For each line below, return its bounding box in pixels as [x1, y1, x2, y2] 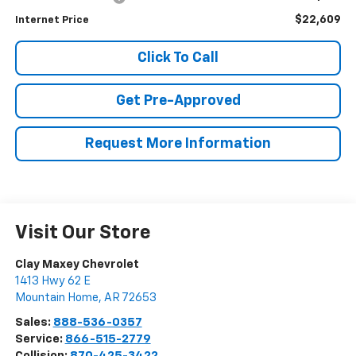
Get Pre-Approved [115, 94, 241, 109]
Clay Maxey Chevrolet [14, 258, 139, 271]
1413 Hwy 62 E [14, 275, 91, 288]
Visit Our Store [14, 223, 151, 243]
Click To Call [137, 51, 219, 66]
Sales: [14, 316, 53, 329]
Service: [14, 333, 65, 346]
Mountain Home [14, 292, 99, 304]
